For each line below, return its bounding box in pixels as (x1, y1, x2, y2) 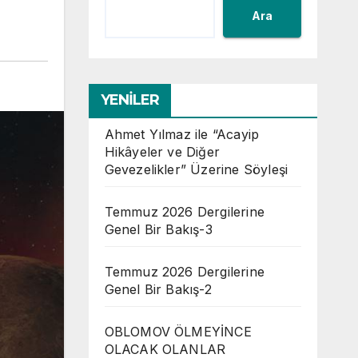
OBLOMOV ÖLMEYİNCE (104, 324, 252, 340)
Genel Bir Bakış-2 (104, 281, 212, 297)
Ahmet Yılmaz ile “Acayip (104, 126, 260, 142)
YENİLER (100, 91, 160, 109)
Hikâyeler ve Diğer (104, 144, 221, 160)
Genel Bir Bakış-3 (104, 221, 213, 237)
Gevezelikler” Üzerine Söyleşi (104, 161, 288, 177)
